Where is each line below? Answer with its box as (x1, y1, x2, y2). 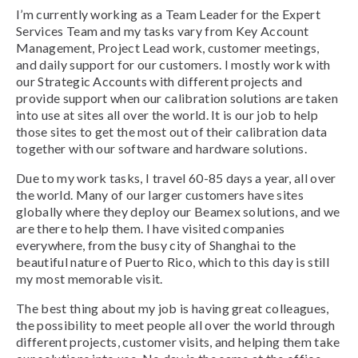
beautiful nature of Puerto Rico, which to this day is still (16, 254, 329, 270)
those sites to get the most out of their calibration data (16, 124, 328, 140)
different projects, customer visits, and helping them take (16, 334, 340, 350)
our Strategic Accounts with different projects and (16, 74, 303, 89)
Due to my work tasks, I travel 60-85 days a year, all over (16, 170, 336, 186)
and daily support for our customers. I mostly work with (16, 57, 331, 73)
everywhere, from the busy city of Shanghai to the (16, 237, 296, 253)
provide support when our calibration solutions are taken (16, 90, 338, 106)
